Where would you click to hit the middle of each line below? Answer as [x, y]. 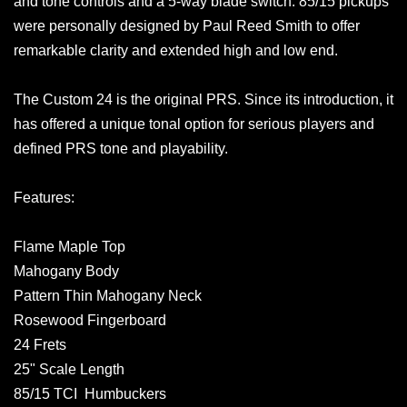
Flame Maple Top [69, 247]
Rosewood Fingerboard [90, 321]
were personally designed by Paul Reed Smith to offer [187, 26]
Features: [44, 198]
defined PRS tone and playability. [121, 149]
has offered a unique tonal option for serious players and [194, 124]
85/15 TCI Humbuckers [90, 394]
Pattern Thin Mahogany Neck [108, 296]
